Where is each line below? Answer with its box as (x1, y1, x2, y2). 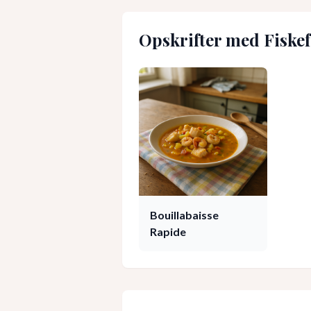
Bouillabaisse (150, 208, 219, 221)
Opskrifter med (139, 28, 264, 51)
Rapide (150, 224, 186, 238)
